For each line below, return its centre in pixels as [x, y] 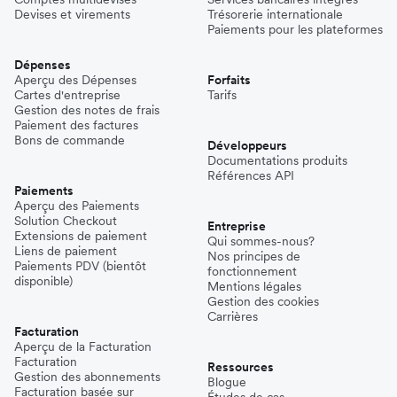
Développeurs [247, 146]
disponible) [43, 281]
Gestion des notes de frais [87, 110]
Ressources [241, 367]
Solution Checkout [66, 221]
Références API [251, 176]
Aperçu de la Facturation [83, 347]
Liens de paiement [66, 251]
